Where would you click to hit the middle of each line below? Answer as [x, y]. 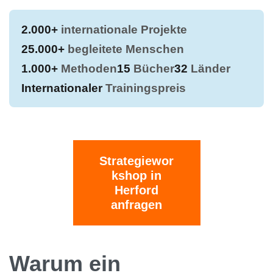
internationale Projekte [122, 30]
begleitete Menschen [124, 49]
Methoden [87, 69]
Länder [209, 69]
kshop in [136, 175]
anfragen [136, 205]
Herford [136, 190]
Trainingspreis [144, 88]
